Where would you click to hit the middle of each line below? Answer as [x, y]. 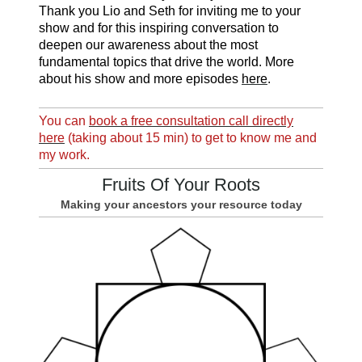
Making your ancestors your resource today [181, 204]
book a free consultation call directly [191, 120]
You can [64, 120]
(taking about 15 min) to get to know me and [191, 137]
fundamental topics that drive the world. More [166, 61]
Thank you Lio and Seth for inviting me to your [170, 11]
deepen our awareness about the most [148, 44]
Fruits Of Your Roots [181, 184]
